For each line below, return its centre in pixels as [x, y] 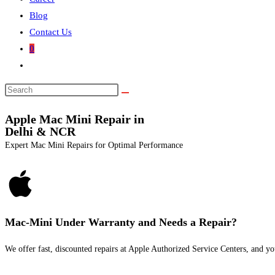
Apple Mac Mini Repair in [75, 119]
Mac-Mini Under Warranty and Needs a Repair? [121, 222]
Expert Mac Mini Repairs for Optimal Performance [94, 145]
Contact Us [51, 32]
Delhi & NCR [40, 131]
